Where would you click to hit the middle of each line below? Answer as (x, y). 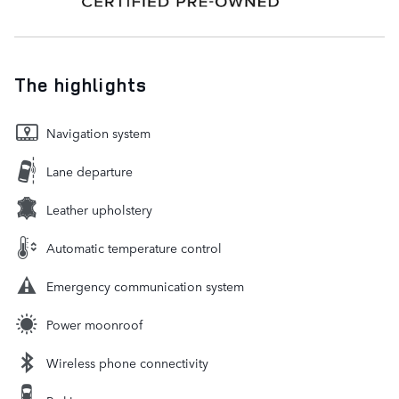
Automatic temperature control (134, 247)
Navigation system (98, 132)
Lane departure (90, 171)
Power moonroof (94, 324)
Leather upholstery (99, 209)
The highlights (81, 84)
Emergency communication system (145, 285)
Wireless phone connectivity (127, 362)
